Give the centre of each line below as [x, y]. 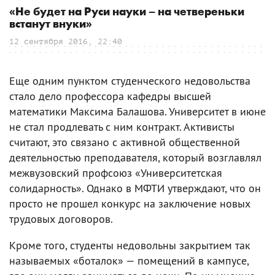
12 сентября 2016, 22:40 [66, 41]
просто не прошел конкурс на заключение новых [130, 203]
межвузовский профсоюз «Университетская [116, 172]
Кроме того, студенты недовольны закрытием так [130, 245]
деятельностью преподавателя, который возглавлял [135, 157]
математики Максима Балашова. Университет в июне [137, 111]
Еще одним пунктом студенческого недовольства [130, 80]
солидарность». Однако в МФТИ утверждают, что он [135, 188]
